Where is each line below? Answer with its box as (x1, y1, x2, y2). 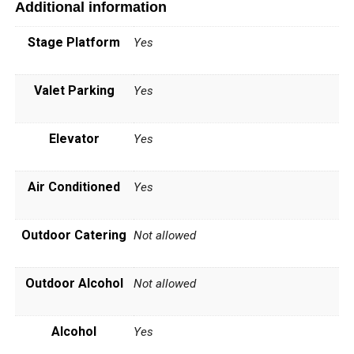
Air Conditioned (28, 179, 121, 194)
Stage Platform (28, 34, 121, 50)
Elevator (48, 130, 100, 146)
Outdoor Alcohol (24, 275, 123, 291)
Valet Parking (33, 82, 115, 98)
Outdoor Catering (21, 227, 127, 243)
